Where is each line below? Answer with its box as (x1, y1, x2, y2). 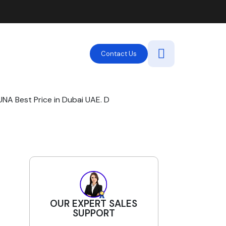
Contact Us (101, 49, 137, 58)
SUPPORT (72, 207, 115, 220)
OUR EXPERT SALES (50, 197, 138, 210)
